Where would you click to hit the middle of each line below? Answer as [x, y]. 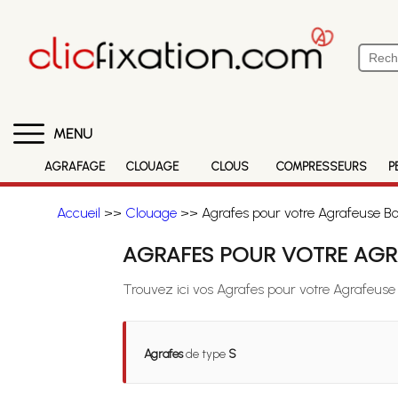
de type [205, 354]
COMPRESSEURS [322, 167]
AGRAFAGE [74, 167]
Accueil [78, 213]
